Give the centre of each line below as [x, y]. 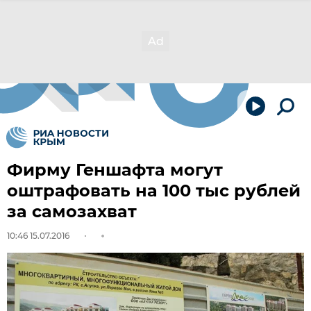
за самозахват [72, 211]
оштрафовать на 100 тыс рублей [154, 191]
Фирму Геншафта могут [115, 170]
